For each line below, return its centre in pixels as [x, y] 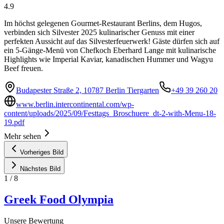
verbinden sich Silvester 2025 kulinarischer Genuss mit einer [99, 32]
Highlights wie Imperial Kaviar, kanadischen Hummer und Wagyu [108, 59]
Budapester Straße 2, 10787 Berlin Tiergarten [87, 90]
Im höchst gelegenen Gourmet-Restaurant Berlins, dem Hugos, [103, 23]
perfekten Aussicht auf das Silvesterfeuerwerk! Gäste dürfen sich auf [112, 41]
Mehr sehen [22, 136]
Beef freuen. [23, 68]
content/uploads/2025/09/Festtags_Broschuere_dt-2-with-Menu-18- [110, 113]
